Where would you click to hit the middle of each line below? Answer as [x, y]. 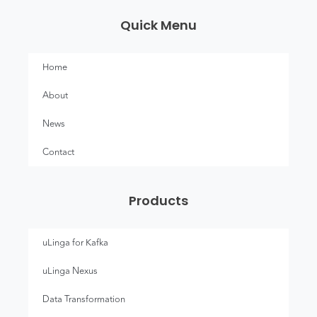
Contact [58, 152]
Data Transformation [84, 299]
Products [158, 200]
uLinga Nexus [70, 271]
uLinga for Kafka [75, 242]
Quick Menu [158, 25]
